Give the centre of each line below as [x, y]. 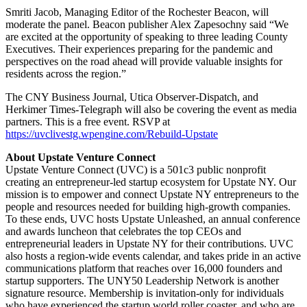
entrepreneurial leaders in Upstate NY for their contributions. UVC [149, 243]
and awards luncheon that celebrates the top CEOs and [123, 231]
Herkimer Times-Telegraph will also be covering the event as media [151, 109]
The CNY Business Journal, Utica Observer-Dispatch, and [132, 97]
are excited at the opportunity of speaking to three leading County [147, 36]
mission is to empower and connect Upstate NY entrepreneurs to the [152, 194]
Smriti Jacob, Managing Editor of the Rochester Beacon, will [137, 12]
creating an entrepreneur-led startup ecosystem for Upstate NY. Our [151, 182]
